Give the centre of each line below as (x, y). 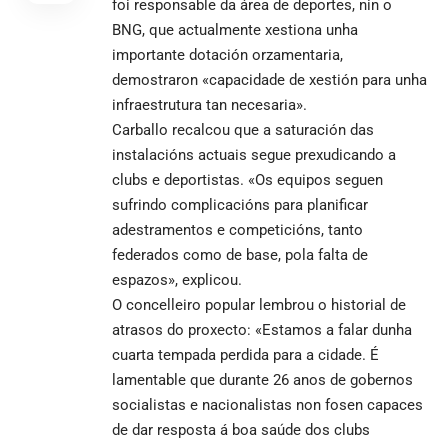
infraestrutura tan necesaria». (209, 104)
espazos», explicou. (177, 279)
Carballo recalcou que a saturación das (243, 129)
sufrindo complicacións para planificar (240, 204)
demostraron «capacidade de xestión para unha (269, 79)
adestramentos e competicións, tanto (237, 229)
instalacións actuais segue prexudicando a (254, 154)
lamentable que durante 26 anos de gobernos (262, 379)
